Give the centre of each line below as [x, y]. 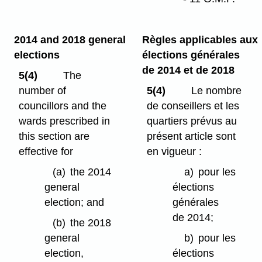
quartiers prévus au [192, 121]
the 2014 [91, 172]
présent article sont [192, 136]
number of [43, 90]
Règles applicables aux [200, 40]
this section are [54, 136]
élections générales [191, 55]
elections [37, 55]
